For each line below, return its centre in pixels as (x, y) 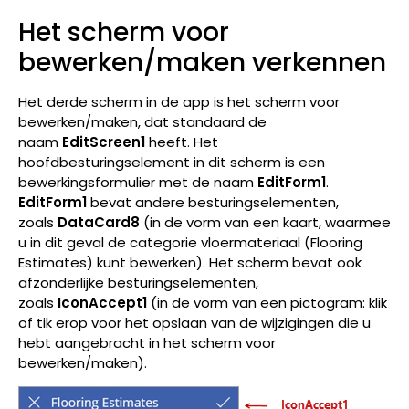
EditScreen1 (104, 142)
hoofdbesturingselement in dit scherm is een (172, 162)
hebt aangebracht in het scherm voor (147, 342)
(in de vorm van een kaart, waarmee (265, 222)
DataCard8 (99, 222)
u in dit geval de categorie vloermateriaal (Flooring (190, 242)
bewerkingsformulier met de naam (138, 182)
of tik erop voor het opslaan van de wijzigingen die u (194, 322)
